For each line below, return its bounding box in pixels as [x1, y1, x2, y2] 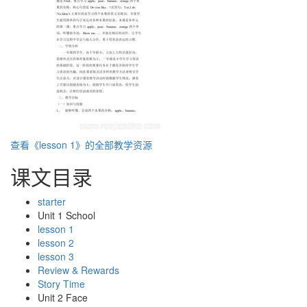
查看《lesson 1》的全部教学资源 [10, 138, 152, 152]
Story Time [38, 277, 85, 291]
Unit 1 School [38, 208, 95, 223]
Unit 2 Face [38, 291, 88, 305]
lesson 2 [38, 236, 74, 250]
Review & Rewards [38, 263, 119, 278]
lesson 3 [38, 249, 74, 264]
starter [38, 195, 66, 209]
